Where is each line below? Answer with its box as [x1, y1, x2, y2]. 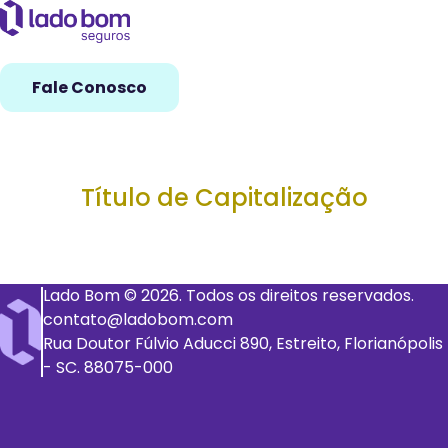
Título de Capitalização [80, 180, 368, 214]
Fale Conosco [32, 75, 147, 99]
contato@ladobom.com [42, 307, 233, 331]
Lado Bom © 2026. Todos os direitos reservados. [42, 283, 414, 307]
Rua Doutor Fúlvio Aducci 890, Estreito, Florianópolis [42, 331, 443, 355]
